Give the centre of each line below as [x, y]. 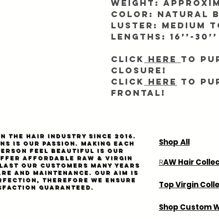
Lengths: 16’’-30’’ [164, 37]
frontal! [138, 93]
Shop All [175, 142]
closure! [139, 71]
